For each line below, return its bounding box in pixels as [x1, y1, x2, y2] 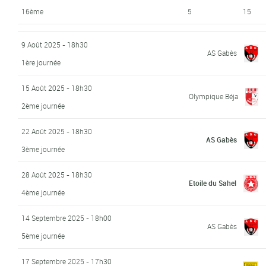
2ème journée [21, 100, 65, 110]
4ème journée [21, 187, 65, 197]
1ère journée [21, 57, 61, 67]
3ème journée [21, 144, 65, 154]
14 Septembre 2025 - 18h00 [21, 213, 112, 223]
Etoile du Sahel [188, 178, 236, 188]
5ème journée [21, 230, 65, 240]
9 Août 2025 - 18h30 [21, 39, 88, 49]
